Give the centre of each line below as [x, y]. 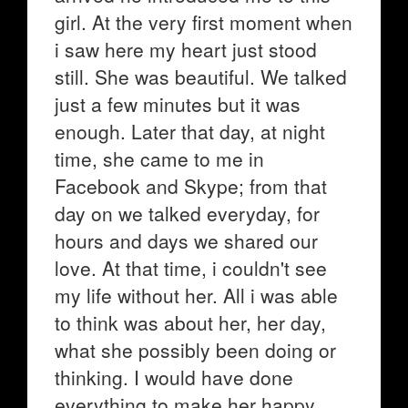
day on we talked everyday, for [187, 213]
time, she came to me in [159, 158]
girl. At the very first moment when [204, 22]
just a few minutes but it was [178, 104]
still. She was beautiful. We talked [201, 76]
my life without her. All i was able [196, 295]
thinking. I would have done [174, 377]
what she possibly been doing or [195, 350]
